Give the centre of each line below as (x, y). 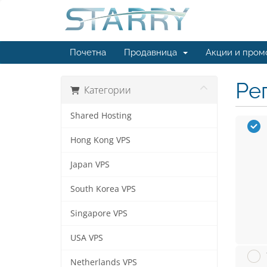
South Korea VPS (103, 189)
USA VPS (87, 238)
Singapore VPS (99, 213)
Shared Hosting (101, 116)
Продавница (153, 52)
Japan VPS (90, 164)
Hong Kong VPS (100, 140)
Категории (105, 90)
